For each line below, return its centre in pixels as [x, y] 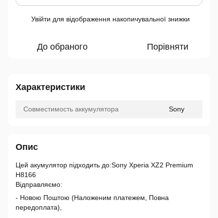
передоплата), [39, 207]
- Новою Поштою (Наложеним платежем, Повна [92, 198]
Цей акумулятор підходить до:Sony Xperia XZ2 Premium [104, 165]
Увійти [41, 19]
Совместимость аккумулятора [71, 109]
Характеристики [50, 87]
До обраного [62, 47]
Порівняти [167, 47]
